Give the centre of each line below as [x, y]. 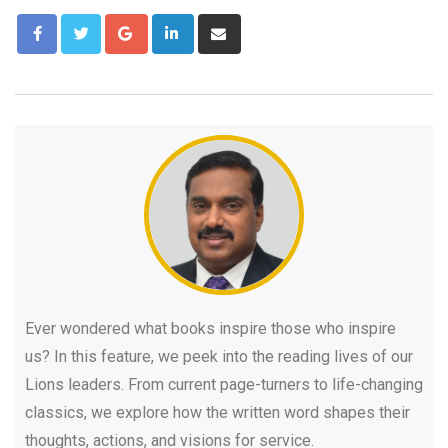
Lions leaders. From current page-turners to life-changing [224, 384]
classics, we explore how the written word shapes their [217, 412]
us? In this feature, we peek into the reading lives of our [219, 356]
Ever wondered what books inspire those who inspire [210, 328]
